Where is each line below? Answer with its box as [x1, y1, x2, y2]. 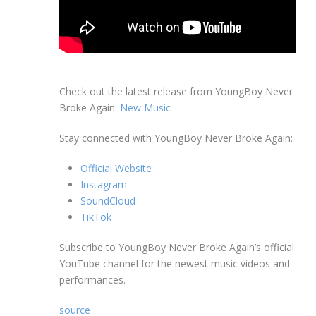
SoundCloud [80, 194, 135, 208]
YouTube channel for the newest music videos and [59, 257, 290, 271]
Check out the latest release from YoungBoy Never [59, 85, 293, 99]
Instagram [80, 178, 127, 192]
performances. [59, 273, 126, 287]
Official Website [80, 162, 152, 176]
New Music [120, 101, 171, 115]
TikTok [80, 210, 111, 224]
